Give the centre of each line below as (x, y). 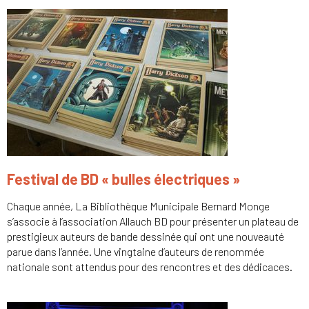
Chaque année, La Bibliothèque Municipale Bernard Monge (138, 206)
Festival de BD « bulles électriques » (123, 179)
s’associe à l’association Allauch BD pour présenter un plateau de (153, 221)
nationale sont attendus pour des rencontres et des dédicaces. (150, 267)
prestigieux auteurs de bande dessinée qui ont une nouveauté (146, 237)
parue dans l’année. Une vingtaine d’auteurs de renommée (136, 252)
